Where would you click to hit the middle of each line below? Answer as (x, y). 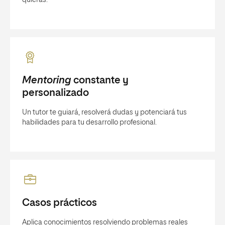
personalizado (55, 93)
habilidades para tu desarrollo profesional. (89, 123)
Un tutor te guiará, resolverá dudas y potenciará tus (104, 113)
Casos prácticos (60, 203)
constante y (100, 80)
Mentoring (47, 80)
